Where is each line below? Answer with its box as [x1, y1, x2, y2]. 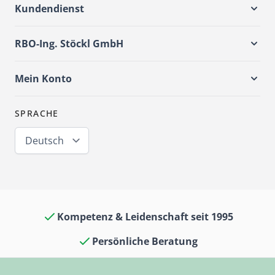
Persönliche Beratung [92, 234, 198, 249]
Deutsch [25, 134, 64, 148]
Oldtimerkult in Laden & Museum [63, 259, 227, 273]
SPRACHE [15, 107, 59, 120]
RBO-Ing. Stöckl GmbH [15, 37, 123, 51]
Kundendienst [15, 2, 84, 16]
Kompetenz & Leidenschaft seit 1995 [56, 210, 233, 224]
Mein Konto [15, 72, 72, 86]
